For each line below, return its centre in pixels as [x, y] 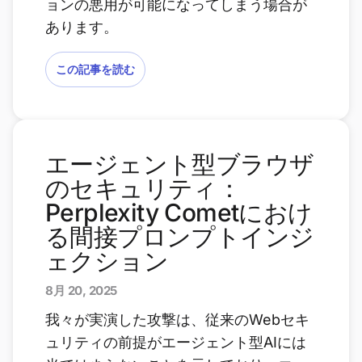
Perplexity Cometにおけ [179, 212]
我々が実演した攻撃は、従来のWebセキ [177, 319]
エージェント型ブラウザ [180, 164]
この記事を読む [95, 69]
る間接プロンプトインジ [180, 236]
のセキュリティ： [143, 188]
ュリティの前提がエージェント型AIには [176, 342]
